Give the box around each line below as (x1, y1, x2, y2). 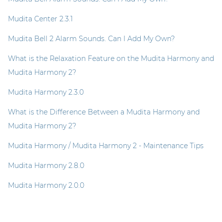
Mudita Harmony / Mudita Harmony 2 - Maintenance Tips (8, 141, 204, 150)
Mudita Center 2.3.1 (8, 14, 73, 23)
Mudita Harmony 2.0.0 (8, 180, 84, 190)
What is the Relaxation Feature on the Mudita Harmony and (8, 54, 214, 63)
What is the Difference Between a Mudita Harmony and (8, 107, 200, 116)
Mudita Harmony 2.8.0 (8, 161, 84, 170)
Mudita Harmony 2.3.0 (8, 87, 84, 97)
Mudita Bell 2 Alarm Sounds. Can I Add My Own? (8, 34, 175, 43)
